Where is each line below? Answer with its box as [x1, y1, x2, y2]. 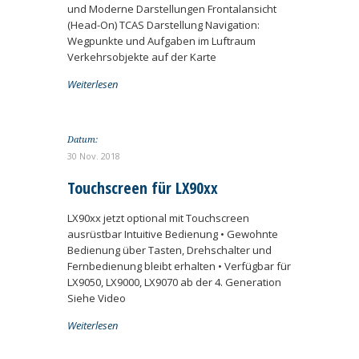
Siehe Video [67, 291, 126, 305]
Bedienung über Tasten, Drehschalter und [67, 243, 272, 257]
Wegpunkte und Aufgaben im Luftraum [67, 34, 256, 48]
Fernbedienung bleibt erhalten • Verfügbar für [67, 259, 291, 273]
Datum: [67, 135, 98, 145]
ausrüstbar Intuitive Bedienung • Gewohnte [67, 227, 278, 241]
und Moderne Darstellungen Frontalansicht [67, 2, 276, 16]
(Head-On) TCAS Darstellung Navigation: [67, 18, 260, 32]
